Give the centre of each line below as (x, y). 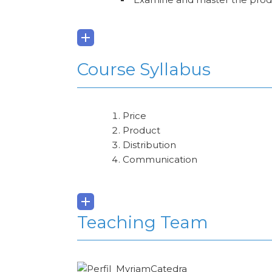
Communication (160, 159)
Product (142, 130)
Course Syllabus (144, 70)
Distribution (150, 144)
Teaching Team (143, 222)
